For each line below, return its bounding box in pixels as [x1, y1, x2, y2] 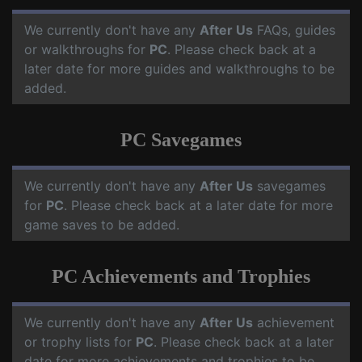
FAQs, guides [253, 22, 335, 39]
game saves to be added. [24, 217, 179, 234]
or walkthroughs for [24, 41, 149, 58]
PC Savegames [120, 129, 242, 151]
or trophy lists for [24, 334, 136, 351]
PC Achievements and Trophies [52, 266, 310, 288]
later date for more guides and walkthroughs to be [24, 61, 335, 78]
